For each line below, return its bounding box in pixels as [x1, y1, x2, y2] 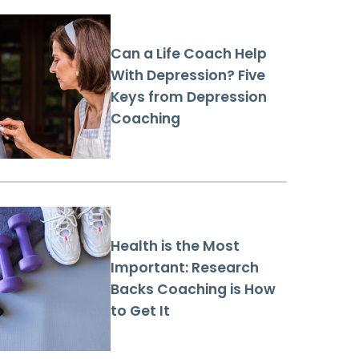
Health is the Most [111, 236, 240, 256]
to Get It [111, 301, 170, 321]
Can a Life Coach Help [111, 44, 267, 64]
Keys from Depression [111, 87, 267, 107]
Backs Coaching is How [111, 280, 276, 300]
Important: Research [111, 258, 259, 278]
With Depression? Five [111, 66, 265, 86]
